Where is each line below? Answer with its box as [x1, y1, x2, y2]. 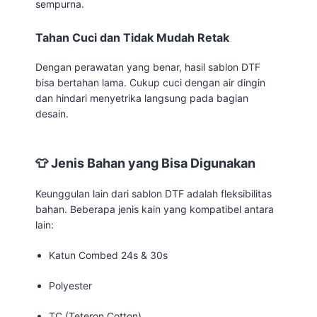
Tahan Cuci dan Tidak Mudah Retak [35, 30, 229, 45]
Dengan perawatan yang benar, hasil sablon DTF [35, 60, 260, 73]
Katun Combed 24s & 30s [49, 248, 168, 261]
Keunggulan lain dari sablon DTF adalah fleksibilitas [35, 187, 272, 200]
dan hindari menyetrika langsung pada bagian [35, 91, 248, 104]
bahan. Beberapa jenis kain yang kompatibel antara [35, 202, 274, 215]
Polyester [49, 279, 93, 292]
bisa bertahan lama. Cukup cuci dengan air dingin [35, 76, 265, 88]
